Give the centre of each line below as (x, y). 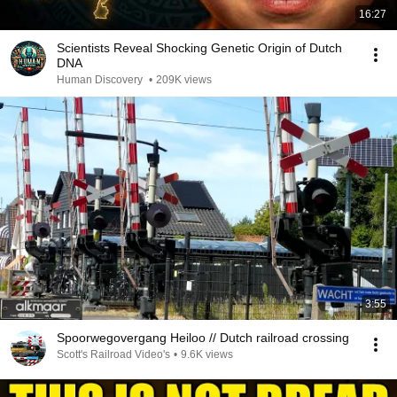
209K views (184, 80)
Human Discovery (101, 80)
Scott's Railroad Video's (113, 354)
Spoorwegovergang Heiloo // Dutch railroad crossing (203, 338)
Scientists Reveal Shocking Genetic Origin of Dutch (199, 48)
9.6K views (207, 354)
